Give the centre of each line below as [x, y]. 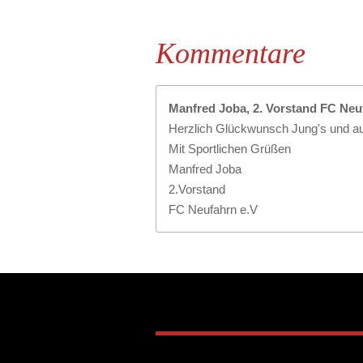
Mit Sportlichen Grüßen [230, 148]
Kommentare [231, 53]
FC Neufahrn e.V [213, 209]
